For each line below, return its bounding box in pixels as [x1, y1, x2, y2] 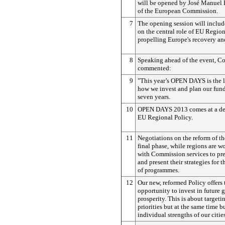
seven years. [138, 93, 170, 100]
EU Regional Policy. [138, 114, 193, 121]
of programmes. [138, 166, 179, 174]
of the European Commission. [138, 7, 218, 15]
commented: [138, 64, 171, 72]
